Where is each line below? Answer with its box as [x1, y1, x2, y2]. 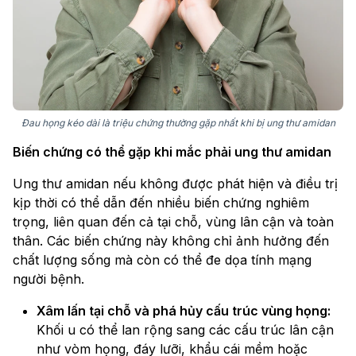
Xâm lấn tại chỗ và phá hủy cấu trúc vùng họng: [37, 303, 331, 319]
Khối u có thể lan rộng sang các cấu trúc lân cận [37, 322, 334, 339]
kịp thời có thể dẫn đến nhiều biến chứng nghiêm [13, 195, 309, 211]
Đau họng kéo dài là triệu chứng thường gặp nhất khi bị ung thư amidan [21, 117, 335, 130]
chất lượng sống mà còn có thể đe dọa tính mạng [13, 252, 311, 269]
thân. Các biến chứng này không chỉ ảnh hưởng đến [13, 233, 329, 250]
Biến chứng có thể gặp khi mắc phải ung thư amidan [13, 144, 331, 161]
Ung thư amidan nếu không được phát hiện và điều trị [13, 176, 338, 192]
